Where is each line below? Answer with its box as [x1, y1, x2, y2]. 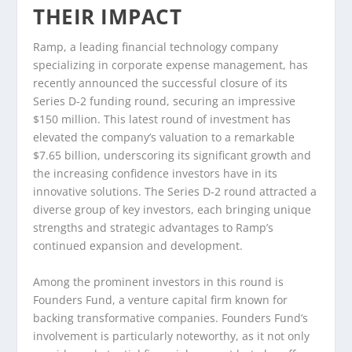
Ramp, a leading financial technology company [33, 39, 279, 55]
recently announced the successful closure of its [33, 75, 288, 91]
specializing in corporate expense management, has [33, 57, 309, 73]
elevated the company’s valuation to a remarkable [33, 130, 295, 145]
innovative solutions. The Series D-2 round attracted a [33, 184, 317, 200]
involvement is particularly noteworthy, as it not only [33, 328, 310, 343]
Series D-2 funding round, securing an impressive [33, 93, 296, 109]
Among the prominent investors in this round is [33, 273, 284, 289]
